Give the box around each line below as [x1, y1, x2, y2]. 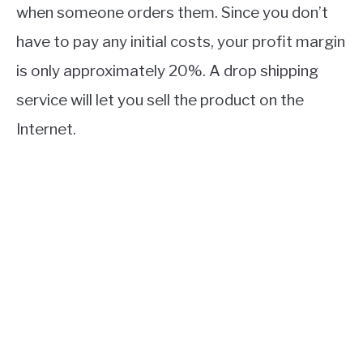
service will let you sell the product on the [16, 91, 304, 110]
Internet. [16, 120, 76, 139]
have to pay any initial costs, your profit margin [16, 32, 345, 52]
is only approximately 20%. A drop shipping [16, 62, 318, 81]
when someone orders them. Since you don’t [16, 3, 328, 23]
